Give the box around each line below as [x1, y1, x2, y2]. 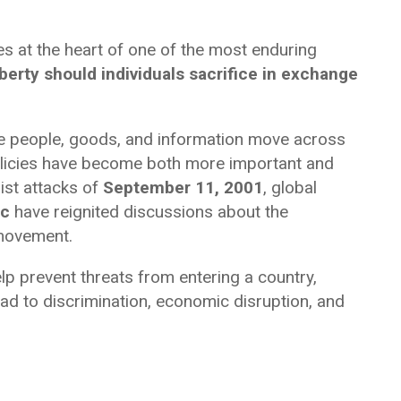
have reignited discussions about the [10, 201, 288, 222]
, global [263, 177, 317, 198]
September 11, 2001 [103, 177, 263, 198]
